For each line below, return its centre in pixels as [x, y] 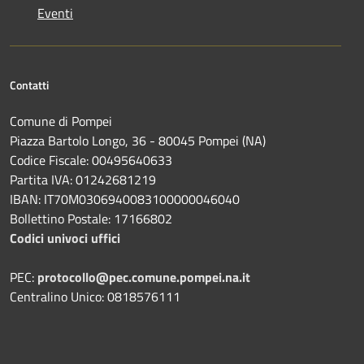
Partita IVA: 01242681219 [83, 179]
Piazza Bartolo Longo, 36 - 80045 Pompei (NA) [141, 140]
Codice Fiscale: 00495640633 [91, 160]
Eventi [55, 13]
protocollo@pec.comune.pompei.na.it [144, 277]
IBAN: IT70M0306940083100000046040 [125, 199]
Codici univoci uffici [65, 238]
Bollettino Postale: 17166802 [91, 218]
